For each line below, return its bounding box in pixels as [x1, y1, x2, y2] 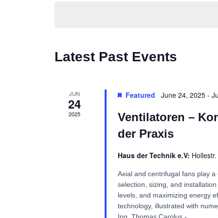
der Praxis [117, 127, 174, 140]
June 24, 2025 [161, 90, 205, 100]
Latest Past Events [54, 49, 177, 64]
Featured [125, 90, 155, 100]
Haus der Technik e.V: [117, 150, 192, 160]
